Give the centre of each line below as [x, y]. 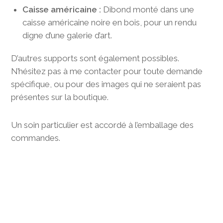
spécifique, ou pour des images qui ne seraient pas [106, 84]
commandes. [36, 138]
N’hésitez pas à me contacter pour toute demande [107, 71]
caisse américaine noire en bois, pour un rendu [109, 22]
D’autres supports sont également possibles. [95, 58]
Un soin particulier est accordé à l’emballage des [103, 125]
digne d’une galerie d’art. [67, 35]
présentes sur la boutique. [60, 97]
